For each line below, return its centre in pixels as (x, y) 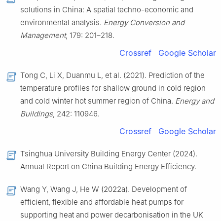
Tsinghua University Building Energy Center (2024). (109, 154)
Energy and (195, 101)
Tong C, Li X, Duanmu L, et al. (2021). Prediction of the (112, 75)
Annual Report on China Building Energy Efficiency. (108, 167)
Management (43, 36)
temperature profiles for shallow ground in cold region (113, 88)
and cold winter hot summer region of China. (98, 101)
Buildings (37, 114)
